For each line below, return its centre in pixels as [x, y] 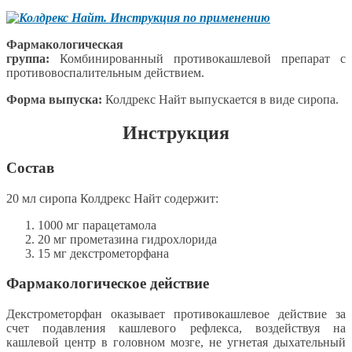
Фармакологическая [65, 45]
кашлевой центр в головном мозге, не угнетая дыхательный [176, 343]
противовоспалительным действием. [105, 73]
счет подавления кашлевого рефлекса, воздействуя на [176, 328]
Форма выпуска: [56, 100]
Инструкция [176, 132]
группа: [33, 59]
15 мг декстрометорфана [103, 253]
